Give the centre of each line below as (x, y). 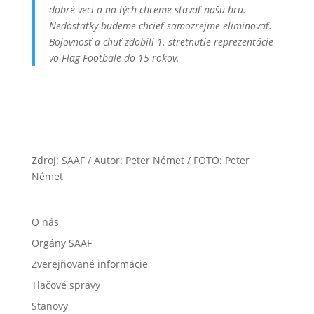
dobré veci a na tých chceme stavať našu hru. (147, 9)
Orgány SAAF (61, 243)
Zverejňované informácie (89, 264)
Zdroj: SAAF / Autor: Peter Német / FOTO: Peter (140, 160)
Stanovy (49, 306)
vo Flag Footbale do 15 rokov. (114, 57)
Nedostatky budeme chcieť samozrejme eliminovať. (160, 25)
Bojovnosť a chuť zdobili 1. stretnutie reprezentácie (161, 41)
